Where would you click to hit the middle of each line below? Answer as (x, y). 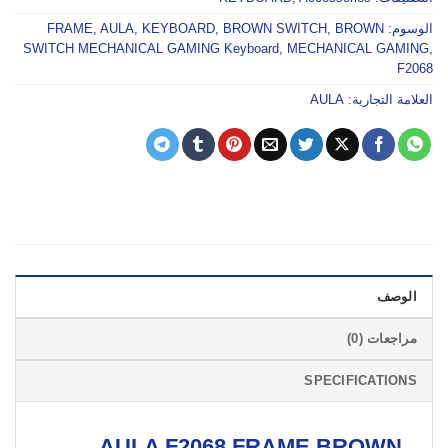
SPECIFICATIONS (360, 381)
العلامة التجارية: (388, 100)
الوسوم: (408, 29)
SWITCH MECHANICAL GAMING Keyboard (151, 49)
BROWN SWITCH (275, 29)
